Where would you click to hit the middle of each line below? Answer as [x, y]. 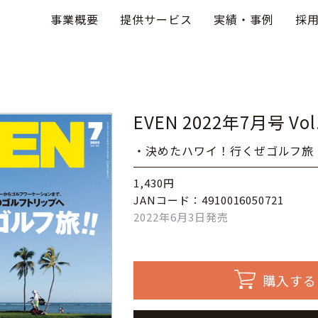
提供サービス [156, 19]
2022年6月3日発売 [181, 217]
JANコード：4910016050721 [209, 200]
